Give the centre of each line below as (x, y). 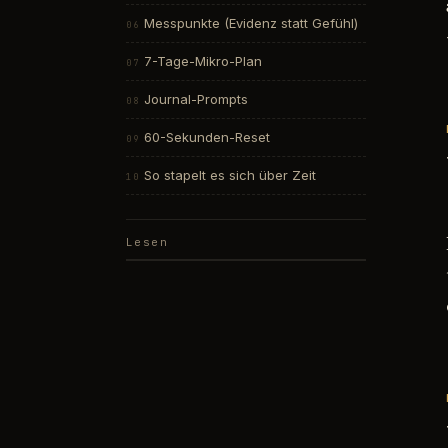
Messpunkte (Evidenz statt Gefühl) (250, 23)
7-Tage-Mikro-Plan (202, 61)
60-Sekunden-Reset (206, 137)
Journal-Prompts (195, 99)
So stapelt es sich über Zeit (229, 175)
